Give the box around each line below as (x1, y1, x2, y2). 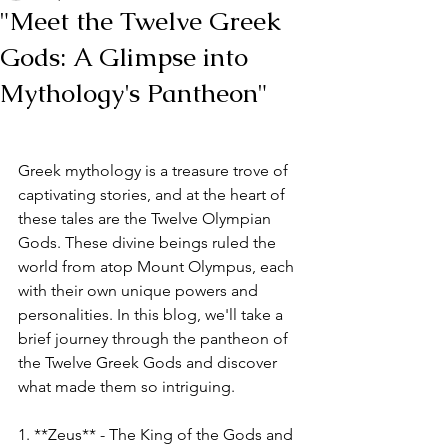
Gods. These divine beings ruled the (18, 233, 280, 252)
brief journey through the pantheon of (18, 329, 292, 348)
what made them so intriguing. (18, 377, 235, 396)
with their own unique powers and (18, 281, 262, 300)
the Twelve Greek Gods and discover (18, 353, 281, 372)
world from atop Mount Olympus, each (18, 257, 298, 276)
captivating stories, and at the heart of (18, 185, 289, 204)
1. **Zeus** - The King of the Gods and (18, 425, 297, 444)
